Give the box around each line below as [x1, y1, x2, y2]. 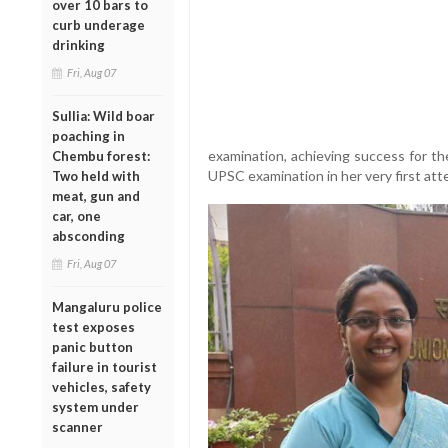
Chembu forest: [52, 147, 150, 164]
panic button [52, 338, 133, 355]
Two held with [52, 167, 140, 184]
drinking [52, 36, 105, 53]
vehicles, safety [52, 378, 151, 395]
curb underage [52, 16, 145, 33]
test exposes [52, 318, 135, 335]
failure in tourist [52, 358, 157, 375]
